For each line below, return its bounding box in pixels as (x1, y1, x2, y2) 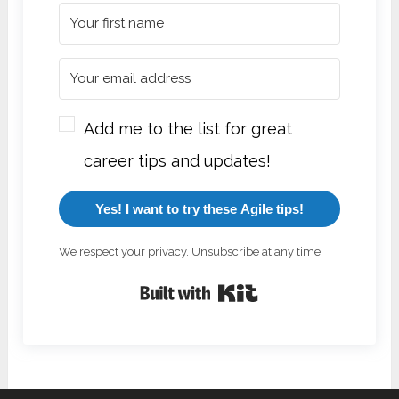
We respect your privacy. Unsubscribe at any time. (59, 244, 324, 258)
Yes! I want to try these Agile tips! (94, 200, 304, 216)
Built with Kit (258, 282, 355, 302)
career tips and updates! (84, 151, 272, 170)
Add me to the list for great (84, 118, 293, 138)
